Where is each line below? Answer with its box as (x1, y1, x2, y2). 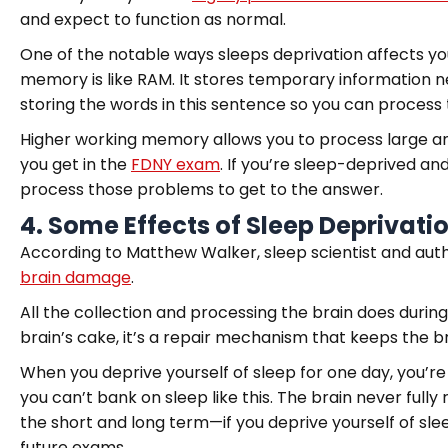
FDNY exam (131, 153, 220, 176)
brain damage (20, 266, 131, 289)
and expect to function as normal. (20, 8, 286, 31)
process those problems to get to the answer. (20, 178, 383, 201)
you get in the (20, 153, 131, 176)
